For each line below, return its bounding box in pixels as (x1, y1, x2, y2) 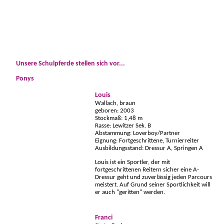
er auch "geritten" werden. (95, 189, 165, 196)
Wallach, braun (95, 100, 135, 107)
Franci (95, 214, 112, 222)
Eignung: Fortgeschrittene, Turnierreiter (95, 137, 199, 144)
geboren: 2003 (95, 107, 134, 114)
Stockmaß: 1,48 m (95, 115, 142, 122)
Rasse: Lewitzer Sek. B (95, 122, 151, 129)
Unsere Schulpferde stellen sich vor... (16, 60, 125, 68)
